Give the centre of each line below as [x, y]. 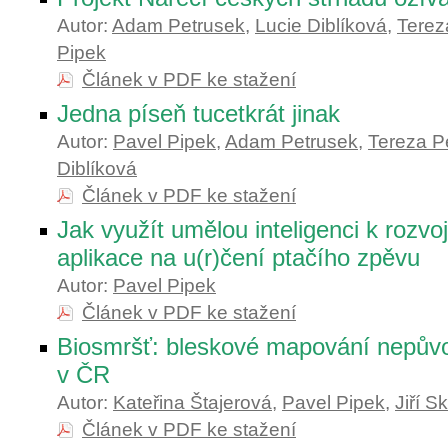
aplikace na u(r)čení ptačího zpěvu [238, 257]
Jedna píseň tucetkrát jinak [198, 113]
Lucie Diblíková [321, 25]
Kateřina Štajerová [192, 402]
